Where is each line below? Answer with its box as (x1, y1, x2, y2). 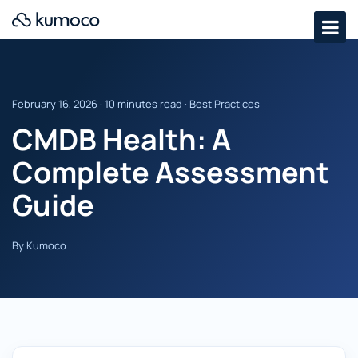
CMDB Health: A (12, 120, 231, 159)
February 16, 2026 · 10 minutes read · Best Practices (12, 97, 260, 111)
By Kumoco (12, 238, 66, 253)
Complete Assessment (12, 153, 329, 192)
